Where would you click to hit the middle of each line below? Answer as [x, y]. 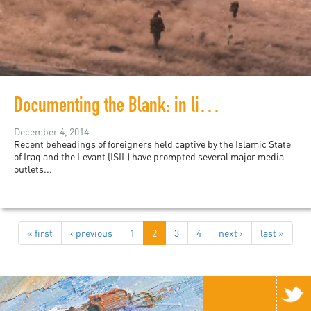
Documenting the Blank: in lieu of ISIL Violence [210, 108]
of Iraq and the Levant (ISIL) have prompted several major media [149, 157]
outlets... [33, 169]
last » [272, 233]
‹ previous [91, 233]
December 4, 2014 [51, 132]
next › [231, 233]
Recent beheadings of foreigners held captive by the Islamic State [152, 144]
